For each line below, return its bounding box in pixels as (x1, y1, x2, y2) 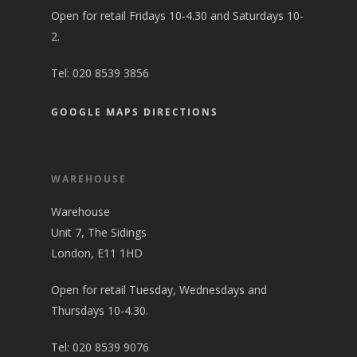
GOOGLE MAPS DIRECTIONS (51, 105, 218, 119)
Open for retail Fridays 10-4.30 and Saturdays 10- (51, 8, 304, 23)
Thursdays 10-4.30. (51, 303, 148, 318)
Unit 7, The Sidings (51, 225, 147, 240)
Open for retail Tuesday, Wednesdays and (51, 282, 267, 297)
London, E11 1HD (51, 245, 143, 261)
